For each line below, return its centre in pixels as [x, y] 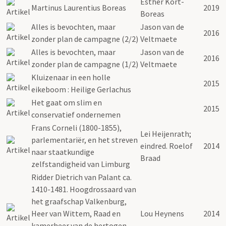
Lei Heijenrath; [166, 133]
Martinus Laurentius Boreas [79, 7]
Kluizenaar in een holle [71, 77]
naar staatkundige [63, 152]
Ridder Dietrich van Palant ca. [81, 177]
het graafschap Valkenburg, [79, 201]
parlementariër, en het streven [84, 139]
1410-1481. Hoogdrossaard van [84, 189]
